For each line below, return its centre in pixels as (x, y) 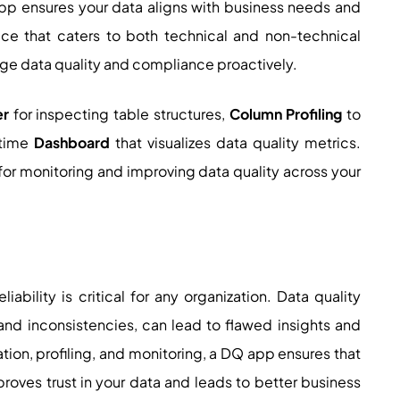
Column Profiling (286, 114)
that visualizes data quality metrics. (235, 143)
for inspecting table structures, (119, 114)
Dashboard (71, 143)
